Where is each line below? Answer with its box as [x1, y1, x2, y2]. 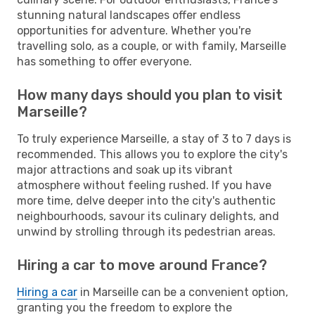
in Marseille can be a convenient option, [77, 285, 288, 299]
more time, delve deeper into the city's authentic [17, 193, 276, 207]
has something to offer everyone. [17, 54, 192, 68]
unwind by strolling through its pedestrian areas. [17, 224, 276, 238]
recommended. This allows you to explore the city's [17, 147, 288, 161]
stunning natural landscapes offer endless [17, 8, 240, 22]
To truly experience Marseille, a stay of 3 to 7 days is [17, 131, 291, 146]
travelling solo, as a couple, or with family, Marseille [17, 39, 286, 53]
